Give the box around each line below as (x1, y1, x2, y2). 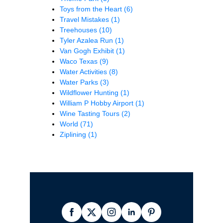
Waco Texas (60, 57, 100, 65)
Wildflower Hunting (60, 88, 120, 97)
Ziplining (60, 130, 88, 138)
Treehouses (60, 25, 99, 34)
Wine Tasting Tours (60, 109, 121, 117)
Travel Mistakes (60, 15, 111, 23)
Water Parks (60, 78, 100, 86)
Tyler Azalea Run (60, 36, 115, 44)
